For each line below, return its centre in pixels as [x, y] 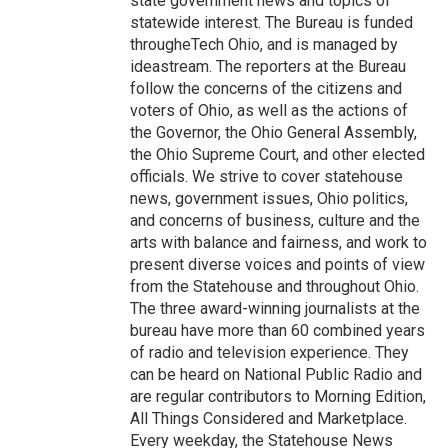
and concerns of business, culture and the [275, 220]
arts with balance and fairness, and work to [278, 242]
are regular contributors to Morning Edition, [278, 396]
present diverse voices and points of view [277, 264]
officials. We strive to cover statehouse [266, 176]
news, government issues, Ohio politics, [269, 198]
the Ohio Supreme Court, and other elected [277, 154]
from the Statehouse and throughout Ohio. [274, 286]
